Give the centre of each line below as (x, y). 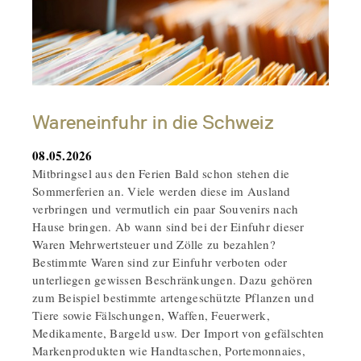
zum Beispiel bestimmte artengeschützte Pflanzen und (173, 297)
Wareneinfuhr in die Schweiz (153, 122)
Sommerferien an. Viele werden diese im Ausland (162, 191)
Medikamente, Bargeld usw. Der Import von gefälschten (178, 332)
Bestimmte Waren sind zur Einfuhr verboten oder (160, 261)
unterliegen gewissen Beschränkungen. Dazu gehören (173, 279)
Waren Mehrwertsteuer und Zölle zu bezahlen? (154, 244)
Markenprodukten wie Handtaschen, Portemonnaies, (169, 350)
